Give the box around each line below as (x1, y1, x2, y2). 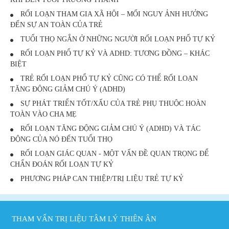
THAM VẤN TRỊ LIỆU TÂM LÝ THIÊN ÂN (12, 215, 156, 223)
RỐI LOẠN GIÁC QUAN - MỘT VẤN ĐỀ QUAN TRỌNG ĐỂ (18, 150, 209, 158)
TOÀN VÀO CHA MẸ (10, 110, 77, 119)
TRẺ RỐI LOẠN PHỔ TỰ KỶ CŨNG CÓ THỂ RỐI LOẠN (18, 75, 198, 83)
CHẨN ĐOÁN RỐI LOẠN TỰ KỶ (10, 161, 113, 169)
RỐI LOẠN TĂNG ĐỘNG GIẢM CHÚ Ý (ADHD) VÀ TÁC (18, 125, 200, 133)
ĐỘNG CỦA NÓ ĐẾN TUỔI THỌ (10, 135, 112, 144)
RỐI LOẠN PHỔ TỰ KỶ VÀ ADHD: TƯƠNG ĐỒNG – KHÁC (18, 50, 210, 58)
